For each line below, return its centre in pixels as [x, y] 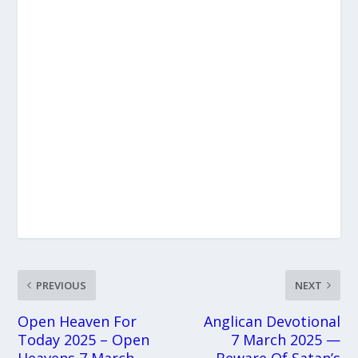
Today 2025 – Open [84, 340]
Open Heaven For [78, 322]
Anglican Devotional [272, 322]
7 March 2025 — [285, 340]
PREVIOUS [62, 286]
